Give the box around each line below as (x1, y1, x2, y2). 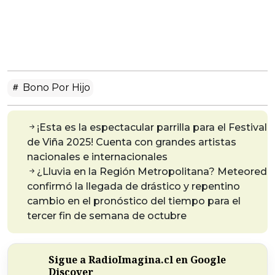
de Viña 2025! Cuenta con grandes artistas (27, 136, 236, 149)
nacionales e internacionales (27, 151, 168, 163)
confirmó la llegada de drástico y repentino (27, 180, 240, 193)
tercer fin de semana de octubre (27, 210, 187, 222)
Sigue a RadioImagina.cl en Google (48, 253, 226, 267)
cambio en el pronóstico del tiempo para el (27, 195, 241, 207)
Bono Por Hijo (20, 82, 90, 94)
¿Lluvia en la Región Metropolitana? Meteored (37, 166, 267, 178)
